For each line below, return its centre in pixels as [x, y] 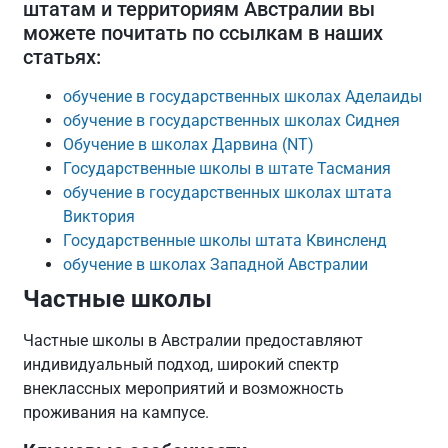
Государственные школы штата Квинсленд [225, 240]
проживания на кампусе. [116, 412]
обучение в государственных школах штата [228, 192]
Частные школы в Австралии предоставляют [193, 340]
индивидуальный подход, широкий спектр [181, 364]
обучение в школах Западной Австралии [216, 264]
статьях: [62, 56]
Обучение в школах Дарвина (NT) [189, 144]
